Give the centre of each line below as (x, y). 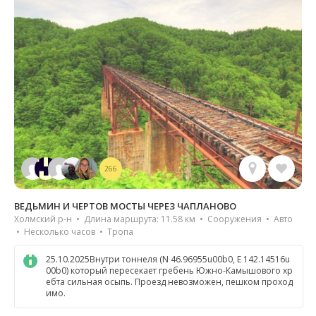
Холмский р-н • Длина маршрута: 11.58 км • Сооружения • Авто (153, 219)
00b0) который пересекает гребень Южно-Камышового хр (169, 270)
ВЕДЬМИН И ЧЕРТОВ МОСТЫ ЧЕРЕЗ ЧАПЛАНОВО (125, 206)
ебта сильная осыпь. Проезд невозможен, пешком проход (169, 281)
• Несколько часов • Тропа (74, 231)
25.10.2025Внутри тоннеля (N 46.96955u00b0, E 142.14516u (168, 259)
